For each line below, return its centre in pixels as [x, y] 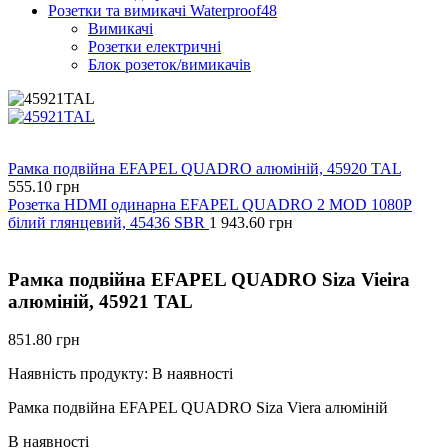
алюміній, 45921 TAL [100, 301]
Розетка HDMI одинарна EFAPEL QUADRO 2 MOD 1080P [210, 204]
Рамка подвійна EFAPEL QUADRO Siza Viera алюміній [198, 408]
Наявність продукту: [80, 374]
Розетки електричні [154, 46]
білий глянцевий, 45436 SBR [106, 222]
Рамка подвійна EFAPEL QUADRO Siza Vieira [209, 279]
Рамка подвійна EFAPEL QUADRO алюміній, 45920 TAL [204, 168]
